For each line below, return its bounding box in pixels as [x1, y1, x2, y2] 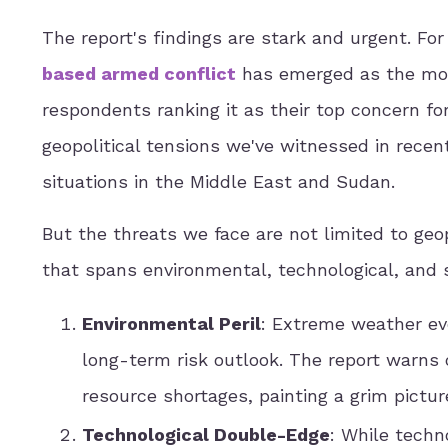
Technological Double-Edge [82, 424, 330, 446]
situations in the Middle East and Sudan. [42, 170, 395, 192]
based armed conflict [42, 62, 236, 84]
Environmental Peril [82, 312, 261, 334]
